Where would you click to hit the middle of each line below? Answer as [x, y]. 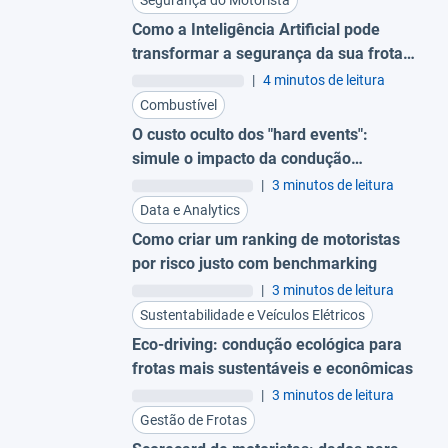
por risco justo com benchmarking [254, 263]
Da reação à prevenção [215, 77]
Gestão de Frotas [193, 419]
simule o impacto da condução [241, 158]
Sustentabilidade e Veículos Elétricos [252, 314]
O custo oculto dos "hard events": [250, 134]
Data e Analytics [190, 209]
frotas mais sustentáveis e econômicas [272, 368]
